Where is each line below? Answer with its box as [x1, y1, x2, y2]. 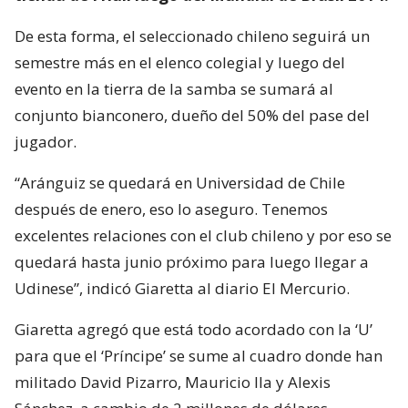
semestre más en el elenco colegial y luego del [15, 51, 345, 73]
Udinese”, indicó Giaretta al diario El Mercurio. [15, 277, 350, 299]
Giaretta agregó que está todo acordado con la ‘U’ [15, 318, 372, 340]
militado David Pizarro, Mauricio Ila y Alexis [15, 371, 331, 393]
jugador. [15, 130, 76, 152]
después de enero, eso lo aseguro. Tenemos [15, 198, 328, 219]
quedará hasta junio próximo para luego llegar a [15, 250, 369, 272]
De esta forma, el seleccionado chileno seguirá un [15, 25, 370, 46]
